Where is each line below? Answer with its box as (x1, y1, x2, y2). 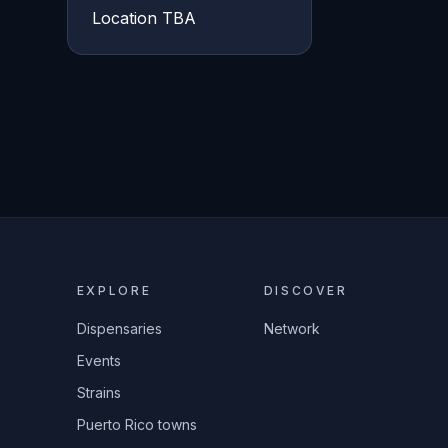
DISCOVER (263, 283, 348, 298)
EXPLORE (76, 283, 152, 298)
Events (76, 352, 121, 369)
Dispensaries (76, 320, 162, 337)
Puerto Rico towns (76, 416, 197, 433)
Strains (76, 384, 121, 401)
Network (263, 320, 320, 337)
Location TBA (91, 8, 196, 28)
